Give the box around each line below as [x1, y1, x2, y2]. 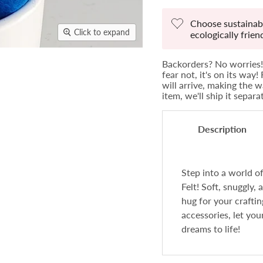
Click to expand [74, 27, 130, 38]
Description [197, 123, 247, 134]
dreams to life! [181, 223, 240, 235]
